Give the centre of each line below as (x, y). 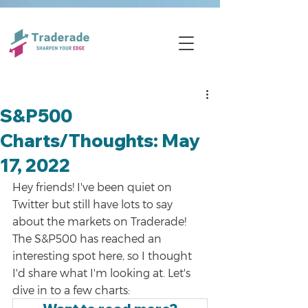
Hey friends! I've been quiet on (93, 187)
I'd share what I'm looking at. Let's (103, 273)
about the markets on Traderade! (101, 221)
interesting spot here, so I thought (103, 255)
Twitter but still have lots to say (94, 204)
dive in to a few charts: (71, 290)
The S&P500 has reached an (88, 238)
